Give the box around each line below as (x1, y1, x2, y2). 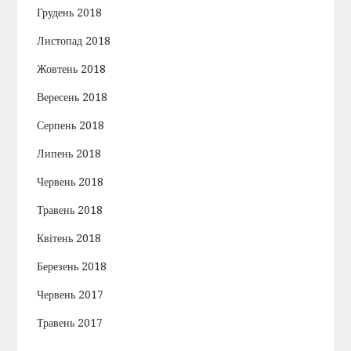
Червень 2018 (37, 175, 104, 189)
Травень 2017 (37, 317, 103, 330)
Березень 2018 (37, 260, 107, 273)
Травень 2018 (37, 204, 103, 217)
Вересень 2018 (37, 91, 108, 104)
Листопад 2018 (37, 34, 111, 48)
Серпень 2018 (37, 119, 105, 132)
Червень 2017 (37, 288, 104, 302)
